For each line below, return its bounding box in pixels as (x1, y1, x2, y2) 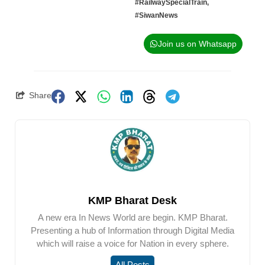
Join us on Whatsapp (157, 38, 237, 49)
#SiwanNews (134, 11, 178, 20)
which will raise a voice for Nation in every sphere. (36, 238, 229, 248)
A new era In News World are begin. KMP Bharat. (37, 212, 228, 222)
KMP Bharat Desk (88, 194, 177, 206)
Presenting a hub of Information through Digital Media (31, 225, 234, 235)
